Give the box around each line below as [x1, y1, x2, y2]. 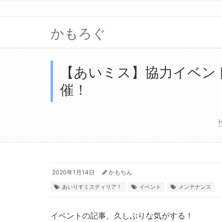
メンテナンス [178, 183, 211, 191]
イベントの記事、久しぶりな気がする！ [51, 211, 193, 221]
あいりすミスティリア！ [62, 183, 122, 191]
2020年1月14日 [51, 168, 95, 176]
